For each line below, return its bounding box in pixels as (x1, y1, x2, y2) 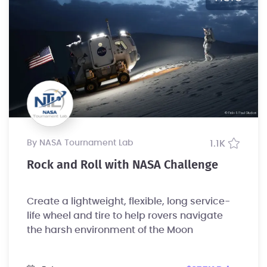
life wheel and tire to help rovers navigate (27, 210, 223, 221)
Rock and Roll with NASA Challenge (27, 159, 218, 171)
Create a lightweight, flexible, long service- (27, 196, 230, 206)
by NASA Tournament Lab (32, 138, 133, 147)
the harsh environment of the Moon (27, 225, 193, 235)
